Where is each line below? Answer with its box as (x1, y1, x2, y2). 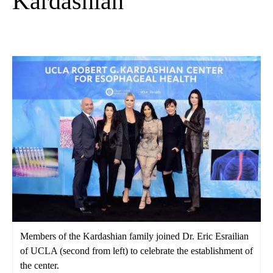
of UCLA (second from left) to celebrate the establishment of (20, 246, 253, 257)
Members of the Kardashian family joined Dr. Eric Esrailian (20, 231, 249, 242)
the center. (20, 260, 59, 271)
